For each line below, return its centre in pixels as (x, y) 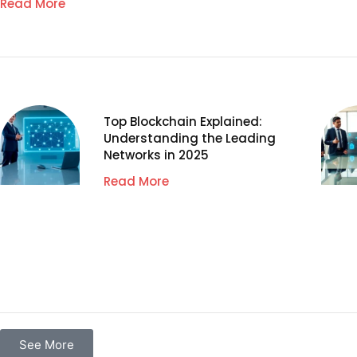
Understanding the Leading (190, 138)
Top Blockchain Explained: (183, 121)
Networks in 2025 (156, 155)
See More (47, 344)
